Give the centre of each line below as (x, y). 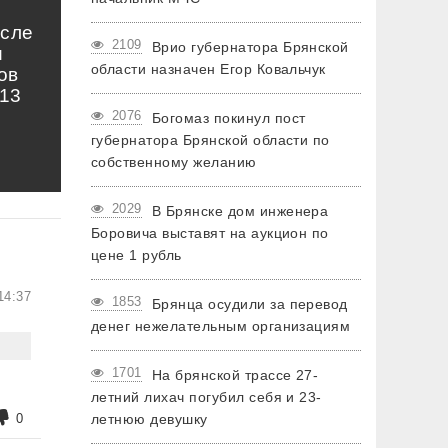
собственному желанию (174, 162)
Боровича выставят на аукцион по (210, 233)
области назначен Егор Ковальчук (208, 69)
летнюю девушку (149, 419)
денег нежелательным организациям (221, 326)
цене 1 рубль (136, 255)
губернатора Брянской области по (210, 140)
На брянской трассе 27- (235, 375)
